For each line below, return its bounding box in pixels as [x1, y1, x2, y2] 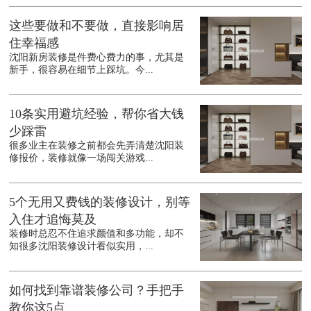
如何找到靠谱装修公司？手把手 [9, 283, 185, 298]
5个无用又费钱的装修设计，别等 [9, 195, 191, 210]
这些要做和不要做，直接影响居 [9, 19, 185, 33]
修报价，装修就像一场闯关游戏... [9, 153, 154, 164]
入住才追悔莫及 [9, 212, 97, 227]
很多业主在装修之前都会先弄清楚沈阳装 [9, 140, 185, 151]
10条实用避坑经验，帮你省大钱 [9, 107, 185, 121]
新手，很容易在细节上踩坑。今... [9, 65, 154, 76]
